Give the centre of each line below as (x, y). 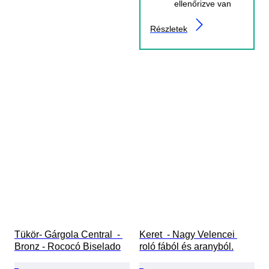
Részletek (169, 29)
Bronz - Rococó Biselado (68, 247)
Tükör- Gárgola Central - (68, 235)
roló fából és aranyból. (186, 247)
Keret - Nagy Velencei (188, 235)
